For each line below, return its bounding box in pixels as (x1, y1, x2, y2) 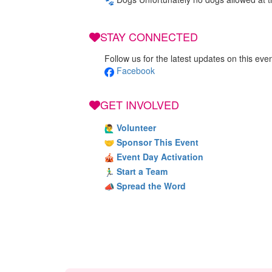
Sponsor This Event (117, 135, 199, 148)
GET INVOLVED (100, 96, 179, 112)
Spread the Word (117, 179, 186, 192)
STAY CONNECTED (100, 29, 198, 45)
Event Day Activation (117, 150, 203, 163)
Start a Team (117, 165, 168, 177)
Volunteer (117, 121, 156, 134)
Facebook (117, 64, 157, 77)
